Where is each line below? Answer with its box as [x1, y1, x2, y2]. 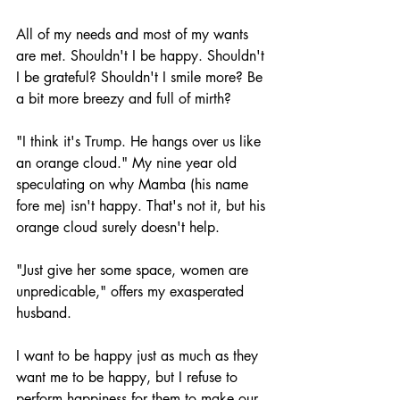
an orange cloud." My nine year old [16, 153, 241, 172]
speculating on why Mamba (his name [16, 174, 253, 194]
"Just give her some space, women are [16, 260, 253, 279]
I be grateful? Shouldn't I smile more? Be [16, 67, 267, 87]
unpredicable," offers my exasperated [16, 281, 248, 301]
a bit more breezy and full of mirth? [16, 88, 231, 108]
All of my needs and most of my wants [16, 24, 253, 44]
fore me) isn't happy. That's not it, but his [16, 196, 270, 215]
